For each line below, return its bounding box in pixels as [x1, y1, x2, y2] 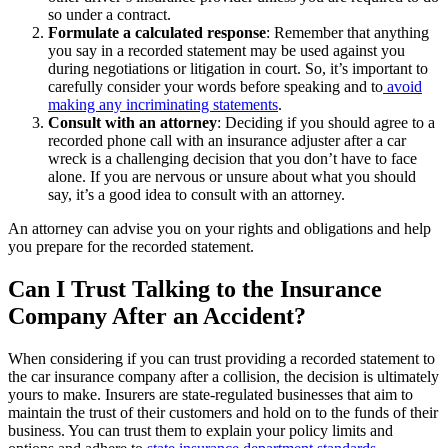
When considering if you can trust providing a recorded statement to [8, 349, 435, 367]
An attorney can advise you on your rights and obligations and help [8, 219, 431, 237]
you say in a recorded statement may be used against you [48, 41, 405, 59]
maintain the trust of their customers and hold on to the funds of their [8, 403, 438, 421]
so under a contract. [48, 5, 171, 23]
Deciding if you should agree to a [225, 113, 435, 131]
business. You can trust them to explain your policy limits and [8, 421, 393, 439]
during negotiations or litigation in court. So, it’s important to [48, 59, 428, 77]
